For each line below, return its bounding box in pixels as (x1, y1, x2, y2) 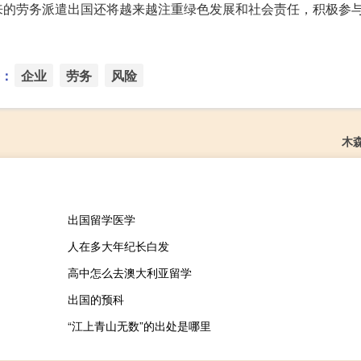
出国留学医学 (67, 211, 135, 228)
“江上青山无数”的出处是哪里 (67, 317, 211, 334)
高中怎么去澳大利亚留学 (67, 264, 192, 281)
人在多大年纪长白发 (67, 238, 169, 255)
